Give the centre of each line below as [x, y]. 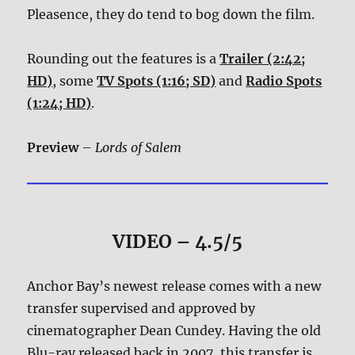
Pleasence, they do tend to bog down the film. [171, 14]
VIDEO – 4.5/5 [177, 242]
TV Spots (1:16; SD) [157, 80]
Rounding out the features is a [124, 58]
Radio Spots [284, 80]
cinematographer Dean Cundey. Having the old [174, 331]
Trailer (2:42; [263, 58]
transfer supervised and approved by [141, 309]
